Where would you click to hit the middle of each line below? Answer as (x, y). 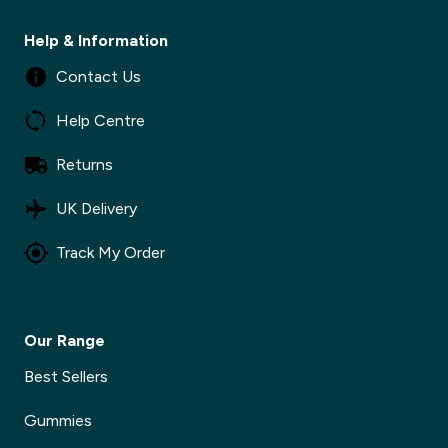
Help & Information (96, 40)
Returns (84, 164)
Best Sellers (66, 376)
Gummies (58, 420)
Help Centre (100, 120)
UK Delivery (96, 208)
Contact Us (98, 76)
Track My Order (110, 252)
